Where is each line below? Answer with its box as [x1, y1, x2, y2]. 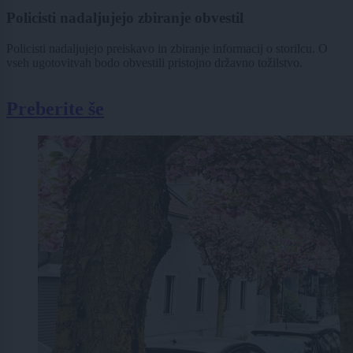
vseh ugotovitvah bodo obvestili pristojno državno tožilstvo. [6, 55, 303, 69]
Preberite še [6, 98, 104, 119]
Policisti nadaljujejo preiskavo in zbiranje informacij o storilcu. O [6, 41, 328, 55]
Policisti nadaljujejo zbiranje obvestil [6, 9, 243, 27]
